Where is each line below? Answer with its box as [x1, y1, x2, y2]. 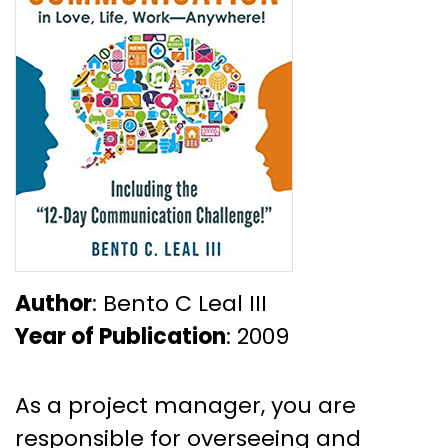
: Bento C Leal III [92, 287, 267, 319]
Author [15, 287, 92, 319]
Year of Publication [15, 320, 226, 352]
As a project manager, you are [15, 389, 356, 421]
